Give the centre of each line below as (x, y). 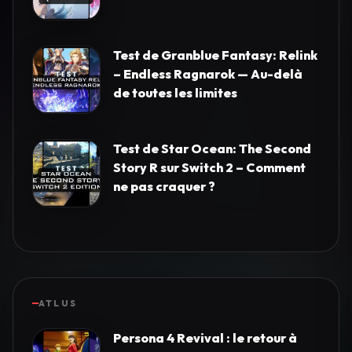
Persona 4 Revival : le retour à (205, 338)
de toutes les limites (175, 93)
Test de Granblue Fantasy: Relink (215, 55)
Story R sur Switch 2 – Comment (209, 168)
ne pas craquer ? (164, 187)
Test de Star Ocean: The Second (212, 149)
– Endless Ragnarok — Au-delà (208, 74)
